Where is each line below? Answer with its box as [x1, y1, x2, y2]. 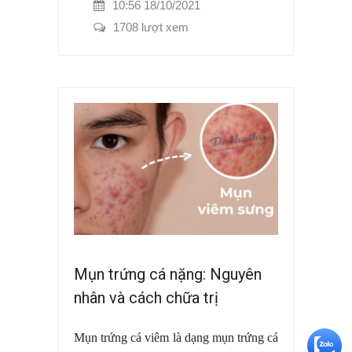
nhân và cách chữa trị [74, 288, 218, 307]
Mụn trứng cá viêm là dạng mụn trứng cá [74, 330, 278, 344]
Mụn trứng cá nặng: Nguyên [74, 264, 262, 284]
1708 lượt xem [113, 20, 189, 35]
